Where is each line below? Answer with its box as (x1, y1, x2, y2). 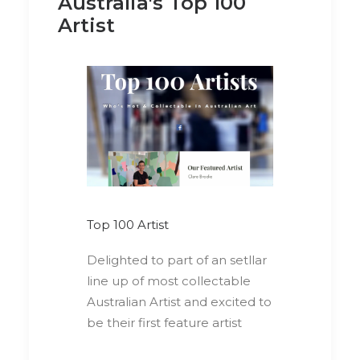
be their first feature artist (87, 315, 242, 331)
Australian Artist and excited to (87, 294, 272, 310)
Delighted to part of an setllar (87, 252, 267, 268)
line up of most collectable (87, 273, 251, 289)
